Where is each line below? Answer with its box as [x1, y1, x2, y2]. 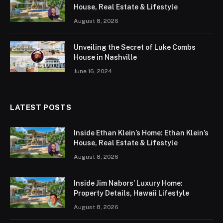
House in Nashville [74, 53, 137, 61]
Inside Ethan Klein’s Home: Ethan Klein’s [74, 128, 209, 137]
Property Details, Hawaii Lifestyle [74, 189, 189, 197]
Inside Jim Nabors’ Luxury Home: [74, 179, 183, 187]
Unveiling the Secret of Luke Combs [74, 43, 196, 51]
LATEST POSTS [10, 103, 72, 111]
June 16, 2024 [74, 67, 112, 75]
